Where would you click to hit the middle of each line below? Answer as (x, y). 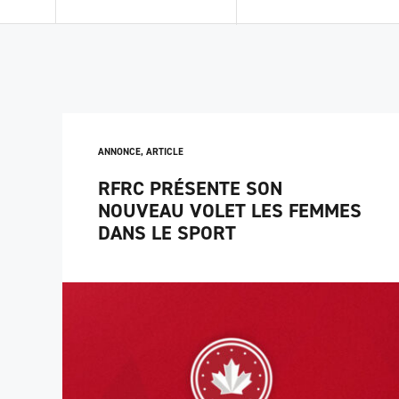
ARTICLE (165, 152)
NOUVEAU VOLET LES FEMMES (230, 211)
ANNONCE (119, 152)
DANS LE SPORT (167, 233)
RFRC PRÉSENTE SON (190, 188)
